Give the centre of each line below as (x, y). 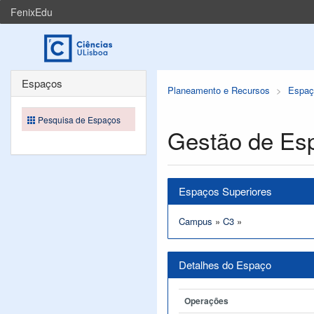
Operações (206, 301)
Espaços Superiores (225, 191)
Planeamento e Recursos (219, 90)
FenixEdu (32, 12)
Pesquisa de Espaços (79, 120)
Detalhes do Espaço (225, 265)
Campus (196, 221)
